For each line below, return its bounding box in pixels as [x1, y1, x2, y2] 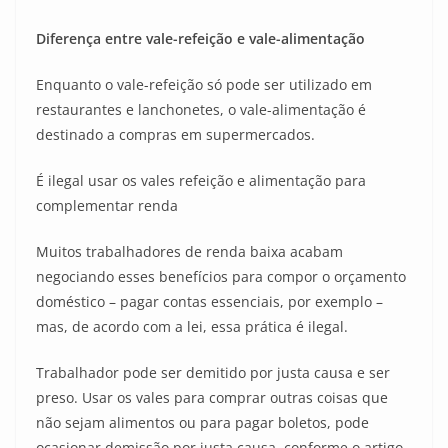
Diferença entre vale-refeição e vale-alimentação [36, 29, 365, 48]
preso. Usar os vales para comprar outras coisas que [36, 388, 388, 407]
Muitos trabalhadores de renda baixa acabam [36, 242, 343, 261]
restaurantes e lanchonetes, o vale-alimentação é [36, 100, 366, 119]
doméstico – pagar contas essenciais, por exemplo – [36, 292, 383, 311]
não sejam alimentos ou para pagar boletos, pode [36, 413, 369, 432]
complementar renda [36, 196, 178, 215]
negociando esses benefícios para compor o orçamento [36, 267, 406, 286]
